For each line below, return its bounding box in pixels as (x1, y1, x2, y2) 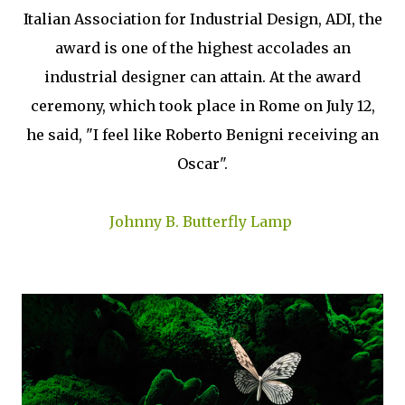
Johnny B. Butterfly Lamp (109, 212, 296, 231)
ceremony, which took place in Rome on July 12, (30, 96, 375, 115)
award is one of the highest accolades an (54, 38, 351, 57)
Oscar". (177, 154, 228, 173)
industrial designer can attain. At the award (44, 67, 361, 86)
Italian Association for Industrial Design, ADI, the (23, 9, 382, 28)
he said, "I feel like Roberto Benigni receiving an (26, 125, 379, 144)
